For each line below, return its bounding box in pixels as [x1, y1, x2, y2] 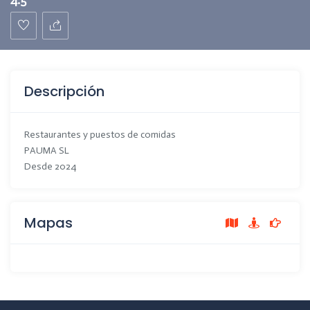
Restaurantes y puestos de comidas [24, 128, 176, 140]
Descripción [24, 81, 104, 101]
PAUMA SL [24, 144, 69, 156]
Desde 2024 [24, 160, 76, 172]
